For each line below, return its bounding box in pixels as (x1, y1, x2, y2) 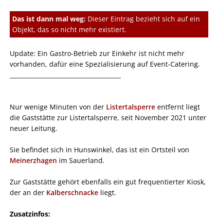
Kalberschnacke (46, 187, 98, 197)
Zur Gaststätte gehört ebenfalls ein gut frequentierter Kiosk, (10, 177, 206, 186)
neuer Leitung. (10, 123, 57, 133)
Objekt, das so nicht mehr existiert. (12, 24, 127, 34)
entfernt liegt (155, 102, 200, 111)
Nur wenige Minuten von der (10, 102, 106, 111)
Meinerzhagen (10, 155, 57, 165)
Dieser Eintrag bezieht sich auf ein (86, 14, 200, 23)
